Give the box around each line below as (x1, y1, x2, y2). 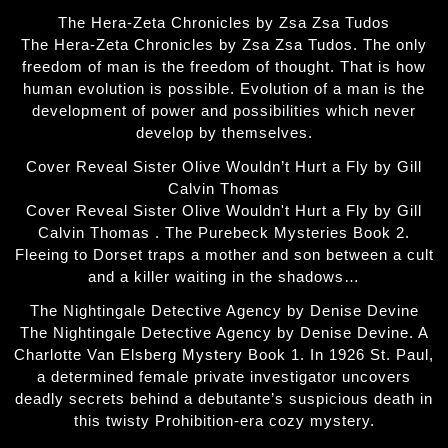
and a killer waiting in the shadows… (88, 268, 360, 286)
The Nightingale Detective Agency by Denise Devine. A (19, 324, 429, 342)
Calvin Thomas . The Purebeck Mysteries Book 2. (38, 224, 410, 242)
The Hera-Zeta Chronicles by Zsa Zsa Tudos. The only (21, 36, 427, 54)
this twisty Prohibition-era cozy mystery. (73, 412, 375, 430)
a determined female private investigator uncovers (37, 368, 411, 386)
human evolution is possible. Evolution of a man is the (23, 80, 425, 98)
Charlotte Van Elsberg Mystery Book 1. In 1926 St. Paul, (14, 346, 434, 364)
